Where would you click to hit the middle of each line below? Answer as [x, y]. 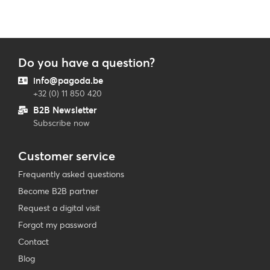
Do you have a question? [86, 62]
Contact [33, 242]
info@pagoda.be [68, 80]
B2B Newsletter [65, 110]
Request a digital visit [59, 208]
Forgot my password [58, 225]
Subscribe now [61, 123]
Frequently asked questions [71, 174]
